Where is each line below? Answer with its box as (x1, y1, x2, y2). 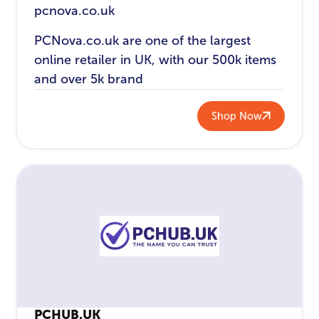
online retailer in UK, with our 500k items (34, 53, 277, 68)
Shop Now (211, 110, 262, 122)
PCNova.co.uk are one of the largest (34, 33, 251, 48)
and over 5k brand (34, 72, 144, 87)
